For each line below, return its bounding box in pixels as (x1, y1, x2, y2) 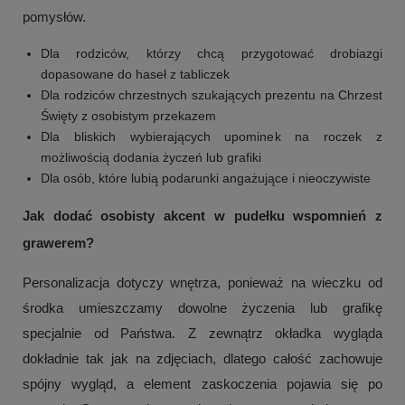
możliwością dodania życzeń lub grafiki (41, 150, 261, 165)
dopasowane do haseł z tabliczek (41, 67, 230, 82)
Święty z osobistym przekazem (41, 108, 216, 124)
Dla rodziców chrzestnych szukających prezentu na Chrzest (41, 88, 382, 103)
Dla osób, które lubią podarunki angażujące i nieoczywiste (41, 171, 371, 186)
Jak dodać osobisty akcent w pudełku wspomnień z (23, 208, 382, 224)
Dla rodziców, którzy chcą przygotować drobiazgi (41, 46, 382, 61)
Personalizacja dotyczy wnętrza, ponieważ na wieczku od (23, 275, 382, 291)
